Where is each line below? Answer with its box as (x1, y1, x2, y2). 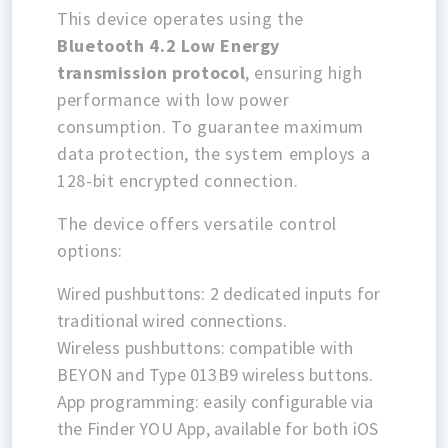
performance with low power (57, 87, 290, 111)
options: (57, 238, 124, 262)
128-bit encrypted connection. (57, 168, 299, 192)
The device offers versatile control (57, 211, 338, 235)
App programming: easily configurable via (57, 389, 374, 413)
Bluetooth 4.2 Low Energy (57, 33, 281, 57)
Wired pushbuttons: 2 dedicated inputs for (57, 281, 381, 305)
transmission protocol (57, 60, 246, 84)
